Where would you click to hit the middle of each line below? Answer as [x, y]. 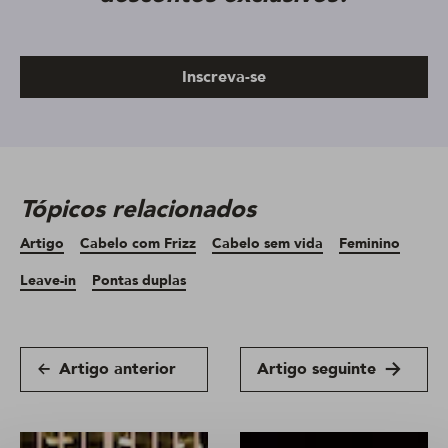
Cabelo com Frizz [138, 243]
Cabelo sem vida [267, 243]
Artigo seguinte [316, 369]
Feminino [369, 243]
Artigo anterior [117, 369]
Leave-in [48, 280]
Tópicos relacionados [138, 209]
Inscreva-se [224, 76]
